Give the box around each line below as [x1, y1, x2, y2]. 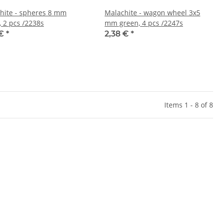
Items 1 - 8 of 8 [164, 100, 213, 110]
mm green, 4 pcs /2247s [105, 18, 183, 28]
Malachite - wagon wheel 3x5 [105, 7, 200, 17]
